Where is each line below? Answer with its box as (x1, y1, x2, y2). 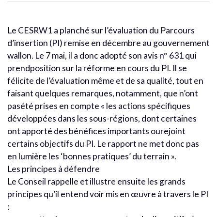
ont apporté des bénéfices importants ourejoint (7, 125, 186, 136)
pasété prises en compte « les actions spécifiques (7, 100, 190, 111)
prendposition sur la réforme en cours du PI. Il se (7, 62, 187, 73)
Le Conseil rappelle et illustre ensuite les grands (7, 176, 186, 186)
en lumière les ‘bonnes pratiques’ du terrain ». (7, 151, 176, 161)
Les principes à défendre (7, 163, 100, 174)
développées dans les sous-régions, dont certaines (7, 113, 197, 124)
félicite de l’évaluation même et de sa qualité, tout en (7, 75, 203, 86)
